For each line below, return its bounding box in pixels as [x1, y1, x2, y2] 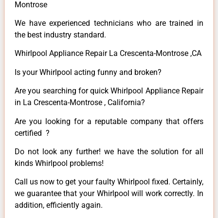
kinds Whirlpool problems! [15, 158, 104, 168]
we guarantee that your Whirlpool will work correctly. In [15, 189, 203, 199]
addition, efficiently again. [15, 200, 103, 210]
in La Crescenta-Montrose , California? [15, 98, 145, 108]
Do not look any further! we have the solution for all [15, 146, 203, 156]
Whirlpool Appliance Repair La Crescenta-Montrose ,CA [15, 49, 201, 58]
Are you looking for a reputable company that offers [15, 116, 203, 126]
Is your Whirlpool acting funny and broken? [15, 67, 162, 77]
